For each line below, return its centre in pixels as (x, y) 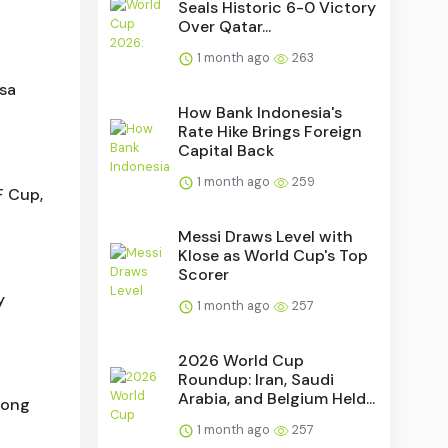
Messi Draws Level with (266, 236)
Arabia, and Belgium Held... (277, 398)
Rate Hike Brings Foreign (270, 131)
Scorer (204, 274)
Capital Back (226, 150)
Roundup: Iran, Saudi (256, 379)
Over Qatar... (225, 26)
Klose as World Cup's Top (273, 255)
